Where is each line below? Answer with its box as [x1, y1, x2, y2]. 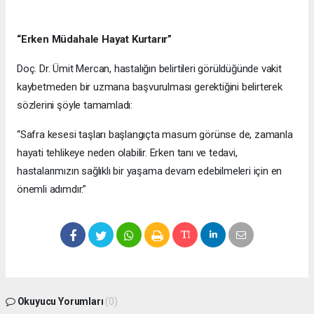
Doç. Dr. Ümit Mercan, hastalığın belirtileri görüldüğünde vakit [17, 62, 282, 76]
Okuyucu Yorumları [15, 296, 106, 308]
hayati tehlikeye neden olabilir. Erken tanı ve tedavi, [17, 146, 238, 160]
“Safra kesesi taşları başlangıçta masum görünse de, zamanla [17, 128, 293, 142]
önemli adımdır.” [17, 183, 86, 196]
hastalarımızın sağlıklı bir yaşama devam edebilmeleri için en [17, 165, 282, 178]
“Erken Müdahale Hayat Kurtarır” [17, 33, 172, 46]
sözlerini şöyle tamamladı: [17, 99, 133, 112]
